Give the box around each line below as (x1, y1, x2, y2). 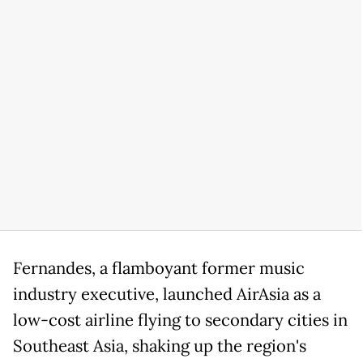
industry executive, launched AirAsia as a (13, 284, 321, 305)
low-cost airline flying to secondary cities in (13, 310, 348, 331)
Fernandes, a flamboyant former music (13, 258, 305, 279)
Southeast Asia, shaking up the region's (13, 335, 306, 357)
